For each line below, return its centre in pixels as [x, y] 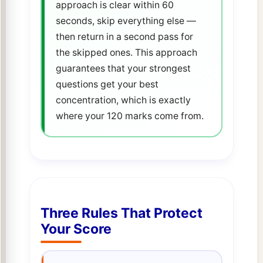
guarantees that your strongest [123, 68]
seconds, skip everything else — [126, 21]
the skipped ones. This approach [126, 52]
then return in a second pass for [124, 36]
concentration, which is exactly [123, 100]
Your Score [76, 229]
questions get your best [107, 84]
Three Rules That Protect [121, 213]
